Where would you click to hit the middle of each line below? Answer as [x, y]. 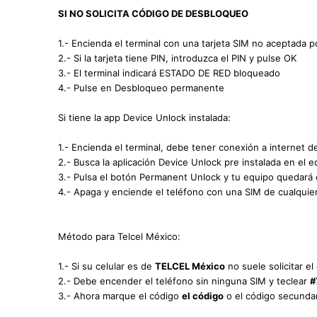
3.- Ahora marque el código [120, 296]
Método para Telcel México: [119, 237]
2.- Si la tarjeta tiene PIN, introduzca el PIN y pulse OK [177, 58]
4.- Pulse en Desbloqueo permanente [141, 88]
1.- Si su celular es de [106, 266]
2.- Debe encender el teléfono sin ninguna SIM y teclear [184, 281]
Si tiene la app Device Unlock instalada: [144, 118]
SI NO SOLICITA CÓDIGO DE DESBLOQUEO [153, 14]
